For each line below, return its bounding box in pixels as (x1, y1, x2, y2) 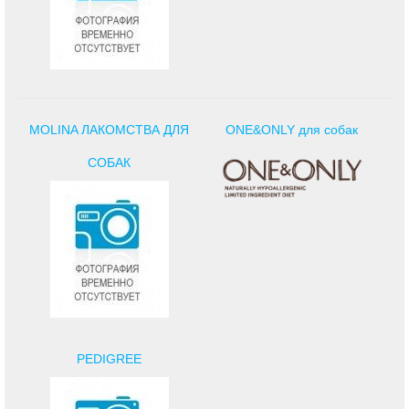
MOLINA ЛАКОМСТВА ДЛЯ (29, 121, 190, 137)
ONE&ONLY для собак (225, 121, 359, 137)
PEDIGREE (77, 351, 142, 366)
